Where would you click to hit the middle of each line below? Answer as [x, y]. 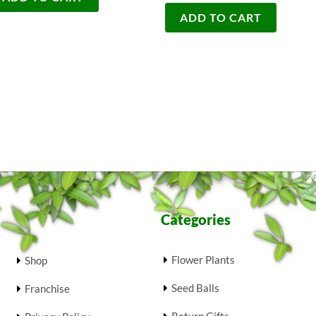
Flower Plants [203, 260]
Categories [195, 220]
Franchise [47, 289]
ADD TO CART [221, 17]
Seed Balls [195, 288]
